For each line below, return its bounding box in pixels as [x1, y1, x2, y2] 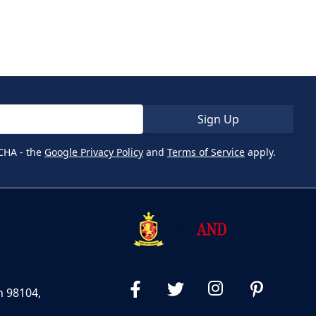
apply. [245, 145, 276, 159]
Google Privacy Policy [44, 145, 143, 159]
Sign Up [197, 111, 239, 127]
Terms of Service [167, 145, 245, 159]
